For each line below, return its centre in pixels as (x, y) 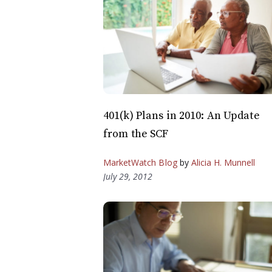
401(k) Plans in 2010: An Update (182, 115)
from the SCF (136, 134)
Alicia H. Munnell (223, 162)
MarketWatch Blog (140, 162)
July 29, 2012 (128, 176)
